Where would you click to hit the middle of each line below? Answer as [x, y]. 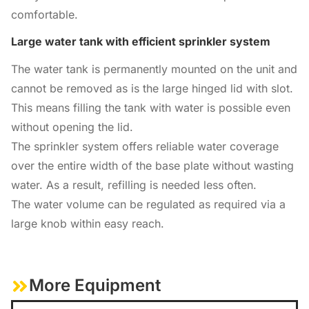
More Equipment [95, 285]
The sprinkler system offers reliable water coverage [145, 146]
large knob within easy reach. [88, 223]
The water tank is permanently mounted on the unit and [154, 69]
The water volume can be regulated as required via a [148, 204]
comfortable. [44, 14]
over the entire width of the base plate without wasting [152, 165]
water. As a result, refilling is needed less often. [134, 185]
